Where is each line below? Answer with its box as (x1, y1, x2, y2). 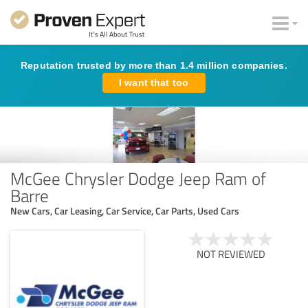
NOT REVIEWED (197, 246, 265, 261)
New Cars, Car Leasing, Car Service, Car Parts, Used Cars (10, 203, 239, 217)
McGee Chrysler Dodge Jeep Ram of (10, 166, 266, 190)
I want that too (119, 77, 189, 88)
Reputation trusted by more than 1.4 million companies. (21, 60, 287, 71)
